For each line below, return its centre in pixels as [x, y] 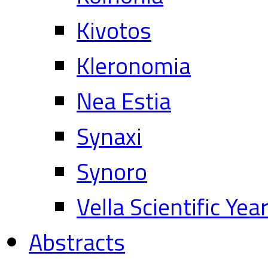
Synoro [112, 171]
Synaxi [109, 136]
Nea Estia [124, 100]
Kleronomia [134, 65]
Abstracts [77, 242]
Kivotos [114, 30]
